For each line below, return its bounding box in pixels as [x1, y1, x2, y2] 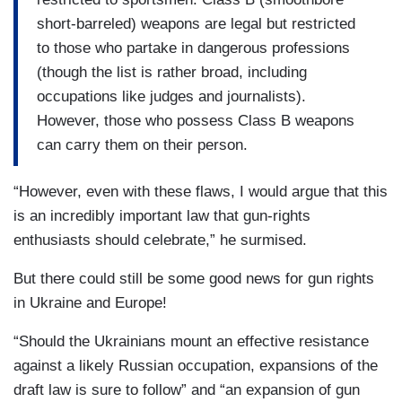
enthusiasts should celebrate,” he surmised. [13, 232, 307, 249]
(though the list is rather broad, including [37, 63, 307, 81]
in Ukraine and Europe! [13, 294, 167, 312]
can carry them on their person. [37, 135, 248, 153]
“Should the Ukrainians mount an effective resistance [13, 333, 369, 351]
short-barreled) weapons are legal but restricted [37, 14, 355, 32]
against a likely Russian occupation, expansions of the [13, 357, 378, 375]
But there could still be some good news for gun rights [13, 270, 374, 288]
